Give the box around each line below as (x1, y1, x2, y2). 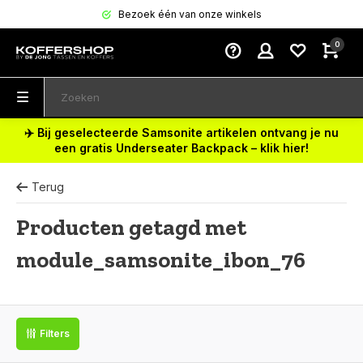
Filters (40, 327, 70, 340)
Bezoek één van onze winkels (115, 8, 262, 20)
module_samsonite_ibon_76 (16, 246, 305, 273)
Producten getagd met (16, 214, 246, 241)
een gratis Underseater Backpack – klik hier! (54, 141, 309, 155)
